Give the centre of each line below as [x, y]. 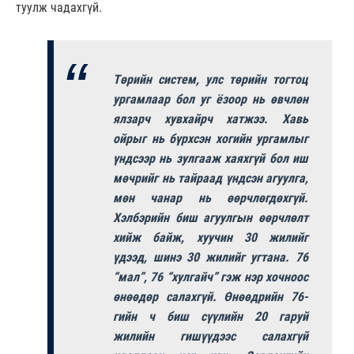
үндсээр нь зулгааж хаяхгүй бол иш [211, 159]
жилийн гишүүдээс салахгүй [211, 337]
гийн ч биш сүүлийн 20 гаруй [211, 317]
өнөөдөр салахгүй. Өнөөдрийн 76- [211, 297]
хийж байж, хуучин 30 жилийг [211, 238]
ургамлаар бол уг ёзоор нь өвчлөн [211, 100]
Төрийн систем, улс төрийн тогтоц [211, 80]
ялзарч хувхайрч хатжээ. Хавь [211, 119]
